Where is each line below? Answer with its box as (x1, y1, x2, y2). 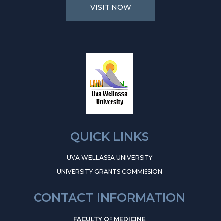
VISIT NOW (90, 3, 131, 12)
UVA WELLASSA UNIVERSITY (66, 154, 152, 161)
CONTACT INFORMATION (34, 190, 185, 205)
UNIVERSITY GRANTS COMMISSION (56, 168, 162, 175)
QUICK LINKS (70, 129, 149, 144)
